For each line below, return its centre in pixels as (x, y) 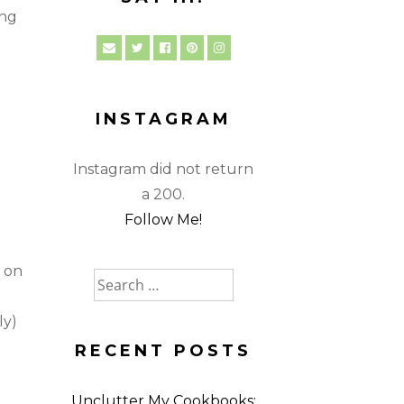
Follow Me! (163, 220)
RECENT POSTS (163, 351)
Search (118, 280)
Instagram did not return (163, 169)
